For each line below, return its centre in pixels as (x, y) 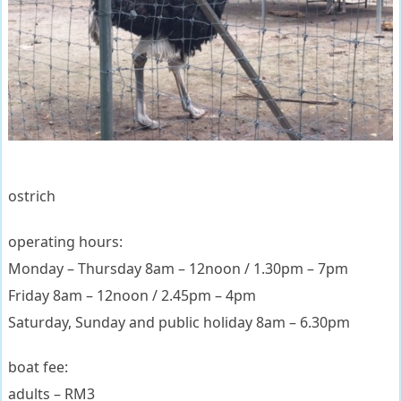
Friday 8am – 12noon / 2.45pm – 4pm (132, 295)
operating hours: (65, 241)
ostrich (32, 196)
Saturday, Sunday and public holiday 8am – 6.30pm (179, 322)
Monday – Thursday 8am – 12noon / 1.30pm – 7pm (178, 268)
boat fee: (38, 367)
